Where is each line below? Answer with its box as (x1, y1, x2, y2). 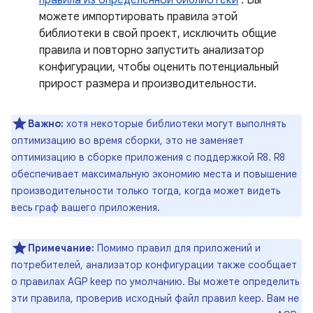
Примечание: (28, 241, 94, 254)
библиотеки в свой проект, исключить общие (39, 26, 277, 41)
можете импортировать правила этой (39, 9, 238, 24)
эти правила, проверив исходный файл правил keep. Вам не (11, 291, 299, 305)
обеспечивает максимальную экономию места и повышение (11, 167, 297, 180)
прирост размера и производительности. (39, 76, 256, 91)
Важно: (28, 117, 64, 130)
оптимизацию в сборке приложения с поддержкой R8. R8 (11, 150, 285, 163)
